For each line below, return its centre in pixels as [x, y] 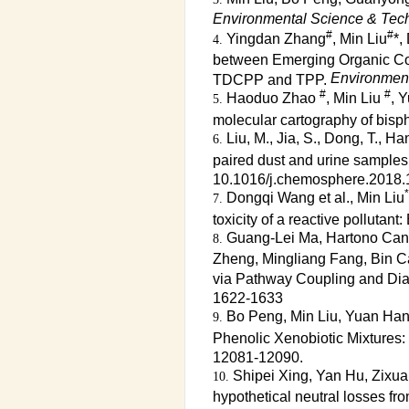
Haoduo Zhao [273, 98]
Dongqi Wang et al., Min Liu [315, 198]
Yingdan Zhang [276, 39]
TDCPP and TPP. [271, 79]
